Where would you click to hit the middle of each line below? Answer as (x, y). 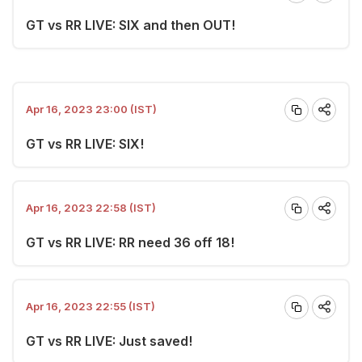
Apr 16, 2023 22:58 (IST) (91, 208)
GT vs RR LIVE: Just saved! (109, 341)
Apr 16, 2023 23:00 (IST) (91, 109)
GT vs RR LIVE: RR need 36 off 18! (130, 242)
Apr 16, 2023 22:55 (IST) (90, 306)
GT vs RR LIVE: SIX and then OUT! (130, 25)
